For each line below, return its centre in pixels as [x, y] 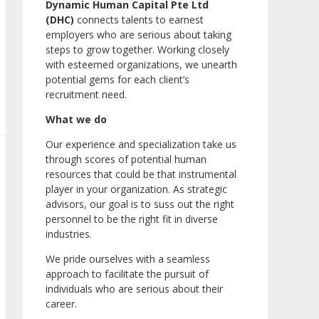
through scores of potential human [126, 159]
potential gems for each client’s [117, 80]
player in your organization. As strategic [136, 189]
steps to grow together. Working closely [137, 50]
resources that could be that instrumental [141, 174]
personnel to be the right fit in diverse [132, 219]
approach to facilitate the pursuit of [127, 274]
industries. [69, 234]
